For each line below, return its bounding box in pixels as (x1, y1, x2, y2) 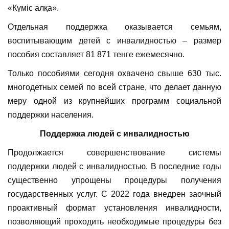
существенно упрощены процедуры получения (8, 176, 221, 185)
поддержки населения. (8, 110, 94, 120)
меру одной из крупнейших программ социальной (8, 97, 221, 106)
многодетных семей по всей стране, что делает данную (8, 83, 221, 92)
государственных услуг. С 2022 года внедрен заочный (8, 190, 221, 199)
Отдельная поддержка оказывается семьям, (8, 22, 221, 32)
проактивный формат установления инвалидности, (8, 203, 221, 213)
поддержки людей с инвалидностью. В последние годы (8, 162, 221, 171)
